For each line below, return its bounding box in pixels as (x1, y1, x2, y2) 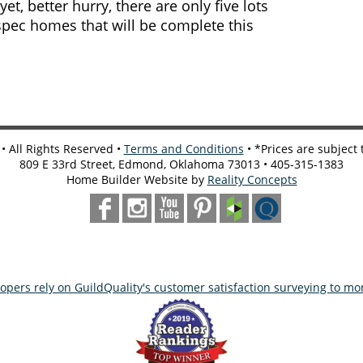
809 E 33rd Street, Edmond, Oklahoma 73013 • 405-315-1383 (19, 156, 344, 173)
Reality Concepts (207, 172, 297, 188)
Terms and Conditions (123, 141, 244, 157)
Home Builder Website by (66, 172, 207, 188)
